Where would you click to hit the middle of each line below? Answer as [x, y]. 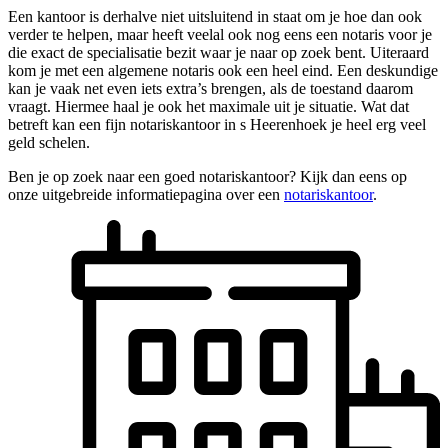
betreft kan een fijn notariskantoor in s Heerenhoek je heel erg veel [217, 124]
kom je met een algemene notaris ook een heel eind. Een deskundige [223, 70]
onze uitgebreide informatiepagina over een [146, 194]
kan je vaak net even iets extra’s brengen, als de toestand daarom [210, 88]
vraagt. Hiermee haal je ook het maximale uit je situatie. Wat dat [208, 106]
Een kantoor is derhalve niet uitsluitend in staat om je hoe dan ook [215, 16]
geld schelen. [49, 142]
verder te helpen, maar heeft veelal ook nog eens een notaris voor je [220, 34]
